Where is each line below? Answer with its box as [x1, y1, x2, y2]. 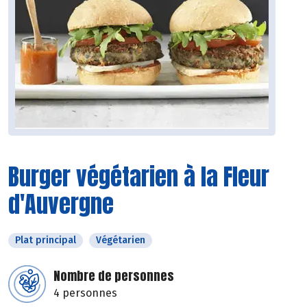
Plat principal [15, 234, 76, 247]
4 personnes [53, 286, 117, 300]
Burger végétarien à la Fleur [8, 159, 269, 195]
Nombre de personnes [53, 267, 174, 286]
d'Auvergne [8, 186, 114, 222]
